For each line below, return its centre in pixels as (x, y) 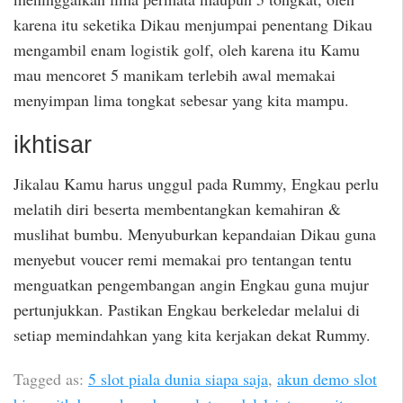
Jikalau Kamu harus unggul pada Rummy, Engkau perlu (196, 183)
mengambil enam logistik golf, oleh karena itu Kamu (187, 49)
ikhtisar (53, 145)
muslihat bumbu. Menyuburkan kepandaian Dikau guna (195, 233)
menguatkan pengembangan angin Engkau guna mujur (191, 284)
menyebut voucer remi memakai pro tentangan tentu (183, 259)
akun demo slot (327, 378)
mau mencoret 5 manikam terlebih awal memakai (175, 74)
